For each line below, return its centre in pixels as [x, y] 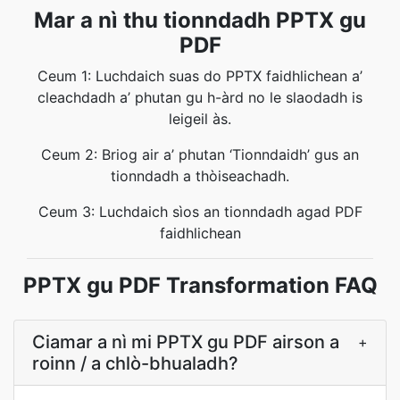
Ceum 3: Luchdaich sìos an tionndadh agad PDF [200, 212]
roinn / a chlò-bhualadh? [135, 363]
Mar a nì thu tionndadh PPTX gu [200, 20]
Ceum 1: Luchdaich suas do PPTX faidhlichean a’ [200, 76]
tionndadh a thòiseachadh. [200, 176]
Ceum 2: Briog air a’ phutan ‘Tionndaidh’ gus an [200, 154]
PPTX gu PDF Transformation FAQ [200, 285]
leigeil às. [200, 119]
